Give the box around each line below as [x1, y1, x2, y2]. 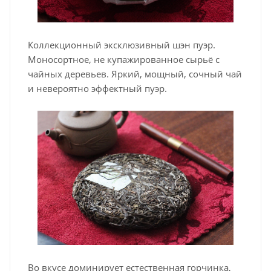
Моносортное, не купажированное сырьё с [28, 53, 220, 65]
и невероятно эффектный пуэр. [28, 82, 167, 94]
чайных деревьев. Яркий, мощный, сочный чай [28, 67, 242, 80]
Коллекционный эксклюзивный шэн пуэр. [28, 38, 215, 51]
